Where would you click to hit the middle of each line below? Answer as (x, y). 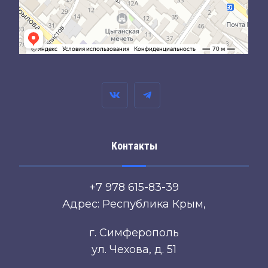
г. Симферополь (134, 233)
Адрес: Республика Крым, (134, 204)
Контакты (134, 146)
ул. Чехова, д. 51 (134, 250)
